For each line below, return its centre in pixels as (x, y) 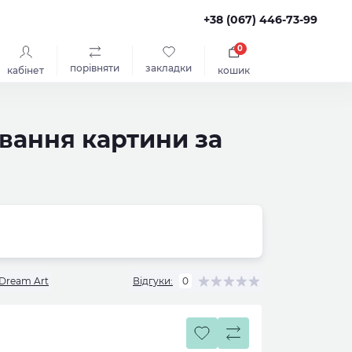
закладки (169, 68)
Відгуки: (153, 280)
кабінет (26, 70)
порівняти (95, 68)
